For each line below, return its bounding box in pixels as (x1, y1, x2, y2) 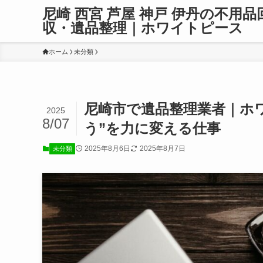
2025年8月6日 (84, 144, 130, 153)
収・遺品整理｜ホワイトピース (42, 20, 243, 36)
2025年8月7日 (139, 144, 186, 153)
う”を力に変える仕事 (84, 120, 221, 136)
